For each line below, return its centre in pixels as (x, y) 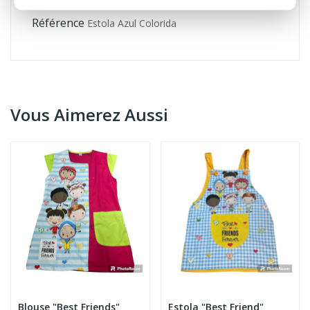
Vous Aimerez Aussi (89, 114)
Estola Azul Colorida (132, 23)
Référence (58, 22)
